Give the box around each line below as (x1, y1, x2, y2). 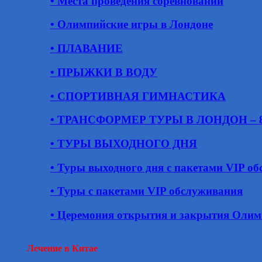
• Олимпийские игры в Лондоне (50, 18, 213, 31)
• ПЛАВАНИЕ (50, 42, 123, 55)
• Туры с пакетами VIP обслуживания (50, 185, 243, 198)
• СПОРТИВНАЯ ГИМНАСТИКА (50, 89, 226, 102)
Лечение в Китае (27, 243, 98, 253)
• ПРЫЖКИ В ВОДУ (50, 65, 157, 78)
